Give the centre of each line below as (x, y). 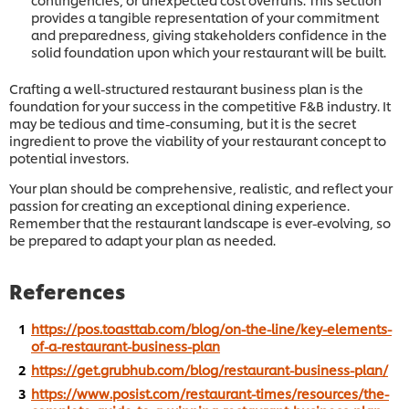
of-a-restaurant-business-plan (126, 345)
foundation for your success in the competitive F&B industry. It (200, 105)
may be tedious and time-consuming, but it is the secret (183, 122)
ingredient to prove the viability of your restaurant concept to (198, 140)
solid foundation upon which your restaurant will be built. (209, 51)
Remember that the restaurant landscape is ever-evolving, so (200, 222)
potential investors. (69, 157)
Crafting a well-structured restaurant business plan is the (186, 88)
